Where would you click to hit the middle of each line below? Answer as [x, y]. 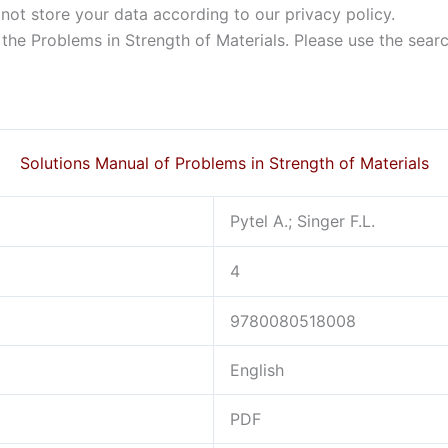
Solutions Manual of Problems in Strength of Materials [224, 163]
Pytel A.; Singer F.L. [302, 221]
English [257, 370]
